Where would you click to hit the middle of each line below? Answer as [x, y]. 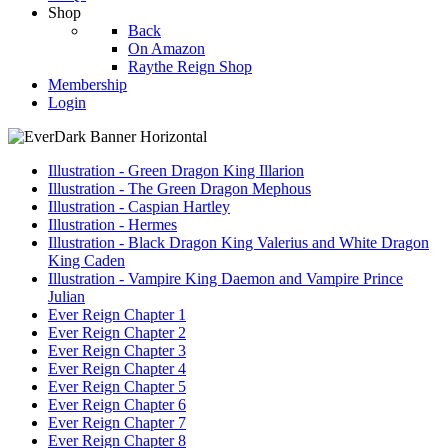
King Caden [86, 260]
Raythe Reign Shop [190, 66]
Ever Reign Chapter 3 [117, 350]
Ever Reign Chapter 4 [117, 368]
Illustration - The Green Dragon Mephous [179, 188]
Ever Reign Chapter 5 [117, 386]
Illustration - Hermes [112, 224]
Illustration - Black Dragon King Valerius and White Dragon [238, 242]
